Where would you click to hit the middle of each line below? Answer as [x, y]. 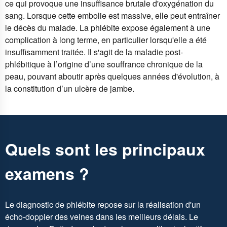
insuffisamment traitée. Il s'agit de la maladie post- [94, 52]
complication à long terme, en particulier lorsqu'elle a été [106, 40]
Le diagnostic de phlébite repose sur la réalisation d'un [103, 205]
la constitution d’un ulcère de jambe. [70, 89]
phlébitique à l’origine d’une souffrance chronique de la [104, 64]
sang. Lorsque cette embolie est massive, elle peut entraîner [112, 16]
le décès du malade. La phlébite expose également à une [108, 28]
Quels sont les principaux [105, 149]
